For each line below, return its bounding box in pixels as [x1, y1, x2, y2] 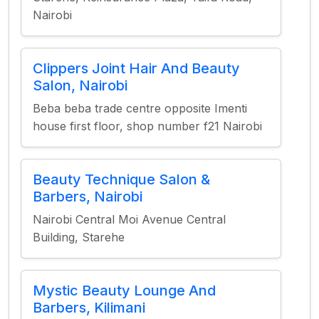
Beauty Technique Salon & [33, 171, 210, 188]
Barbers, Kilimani [33, 299, 145, 316]
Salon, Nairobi [33, 77, 127, 94]
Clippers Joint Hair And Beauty [33, 60, 240, 77]
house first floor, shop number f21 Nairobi [33, 119, 262, 133]
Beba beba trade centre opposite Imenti [33, 101, 247, 115]
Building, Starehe [33, 230, 125, 244]
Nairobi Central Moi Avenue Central [33, 212, 226, 226]
